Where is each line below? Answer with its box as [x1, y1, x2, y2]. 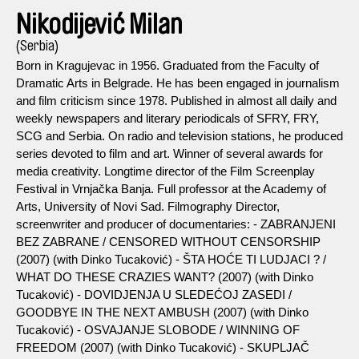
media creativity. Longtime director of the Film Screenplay [16, 163, 315, 178]
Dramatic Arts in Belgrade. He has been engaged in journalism [16, 75, 340, 90]
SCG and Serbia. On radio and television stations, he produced [16, 128, 343, 143]
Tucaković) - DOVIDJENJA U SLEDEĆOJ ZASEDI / [16, 287, 292, 301]
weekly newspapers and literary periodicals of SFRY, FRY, [16, 111, 319, 125]
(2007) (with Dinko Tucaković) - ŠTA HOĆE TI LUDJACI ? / [16, 252, 326, 266]
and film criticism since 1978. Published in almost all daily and [16, 93, 337, 107]
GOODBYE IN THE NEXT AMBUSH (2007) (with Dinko [16, 305, 309, 319]
